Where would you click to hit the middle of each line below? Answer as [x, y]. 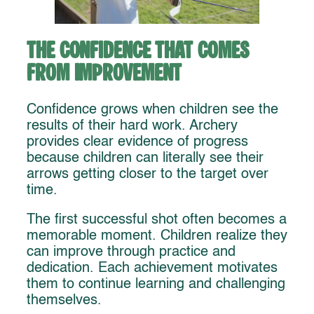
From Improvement [104, 74]
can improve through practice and [131, 253]
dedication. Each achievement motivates [152, 269]
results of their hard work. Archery [132, 126]
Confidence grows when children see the [152, 110]
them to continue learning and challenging [156, 285]
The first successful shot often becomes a [157, 220]
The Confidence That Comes [138, 51]
